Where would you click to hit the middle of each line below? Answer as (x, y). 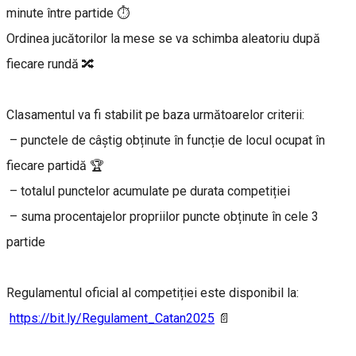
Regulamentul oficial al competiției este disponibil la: (153, 293)
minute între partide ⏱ (68, 14)
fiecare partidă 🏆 (55, 166)
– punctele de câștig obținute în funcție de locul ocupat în (166, 141)
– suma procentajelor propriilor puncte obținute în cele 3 (163, 217)
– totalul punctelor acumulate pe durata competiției (148, 192)
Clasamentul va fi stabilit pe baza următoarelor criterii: (155, 115)
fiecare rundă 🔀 (50, 64)
